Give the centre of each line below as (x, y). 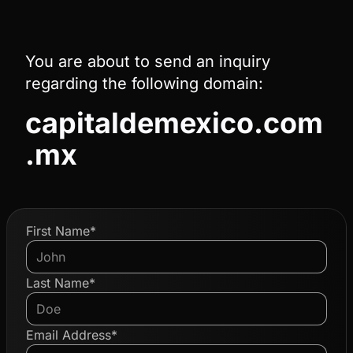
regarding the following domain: (144, 84)
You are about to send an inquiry (148, 61)
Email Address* (72, 335)
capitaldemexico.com (174, 123)
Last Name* (61, 283)
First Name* (61, 231)
